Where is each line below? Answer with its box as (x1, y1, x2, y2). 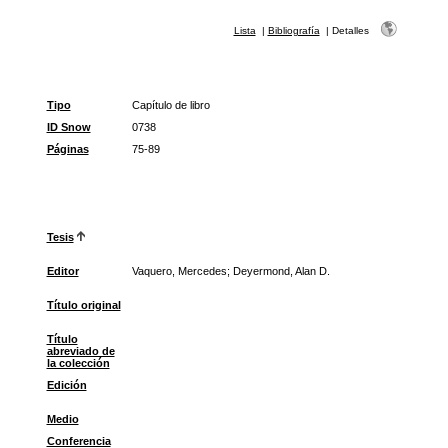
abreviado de (46, 345, 115, 357)
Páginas (46, 143, 89, 155)
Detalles (331, 25, 369, 36)
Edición (46, 379, 87, 391)
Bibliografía (267, 25, 320, 36)
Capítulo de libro (131, 99, 210, 111)
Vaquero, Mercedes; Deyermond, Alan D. (131, 265, 330, 277)
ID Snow (46, 121, 91, 133)
